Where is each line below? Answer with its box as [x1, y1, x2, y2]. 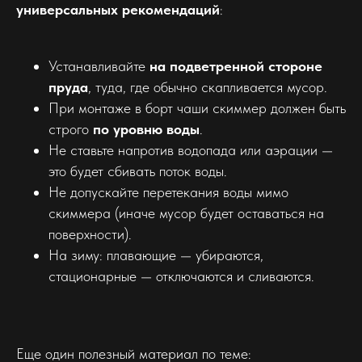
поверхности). [48, 225, 132, 242]
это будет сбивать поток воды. [48, 162, 227, 179]
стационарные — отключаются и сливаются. [48, 267, 314, 284]
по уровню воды [93, 120, 200, 137]
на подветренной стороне [149, 57, 322, 74]
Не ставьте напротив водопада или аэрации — [48, 141, 333, 158]
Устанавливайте [48, 57, 149, 74]
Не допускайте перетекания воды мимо [48, 183, 288, 200]
